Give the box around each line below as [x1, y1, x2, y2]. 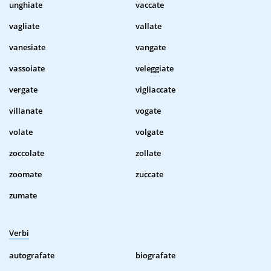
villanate [9, 105, 42, 117]
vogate [135, 105, 161, 117]
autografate [9, 250, 54, 261]
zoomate [9, 169, 42, 180]
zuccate [135, 169, 163, 180]
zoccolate [9, 148, 44, 159]
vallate [135, 21, 162, 32]
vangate [135, 42, 166, 53]
